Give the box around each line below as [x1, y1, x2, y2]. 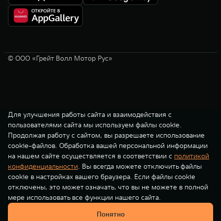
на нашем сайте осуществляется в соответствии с [8, 151, 174, 160]
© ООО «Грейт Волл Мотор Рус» [8, 54, 112, 63]
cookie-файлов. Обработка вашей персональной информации [8, 141, 208, 150]
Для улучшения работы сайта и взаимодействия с [8, 110, 172, 119]
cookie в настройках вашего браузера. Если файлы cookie [8, 172, 195, 181]
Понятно [96, 210, 125, 219]
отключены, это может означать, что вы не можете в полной [8, 183, 208, 191]
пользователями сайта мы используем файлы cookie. [8, 120, 182, 129]
